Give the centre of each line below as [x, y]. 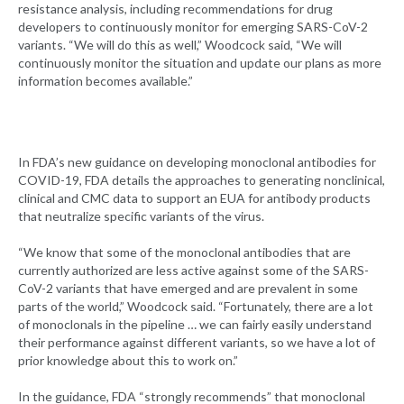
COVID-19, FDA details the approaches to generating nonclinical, [202, 180]
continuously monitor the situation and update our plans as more [200, 63]
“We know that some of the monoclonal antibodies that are [184, 252]
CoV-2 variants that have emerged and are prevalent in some [188, 289]
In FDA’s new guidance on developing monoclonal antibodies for [197, 162]
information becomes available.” [106, 81]
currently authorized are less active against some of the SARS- [193, 271]
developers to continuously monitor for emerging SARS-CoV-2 [193, 27]
